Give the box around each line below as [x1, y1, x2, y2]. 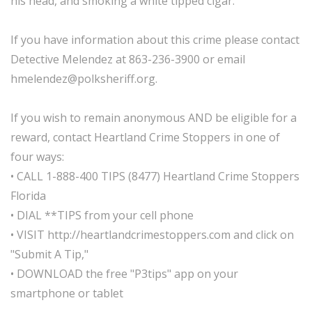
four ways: [10, 149, 64, 164]
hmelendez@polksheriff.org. [10, 71, 160, 86]
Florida [10, 188, 46, 203]
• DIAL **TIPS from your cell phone [10, 208, 194, 223]
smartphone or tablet [10, 286, 123, 301]
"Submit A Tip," [10, 247, 88, 262]
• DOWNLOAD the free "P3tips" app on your [10, 266, 238, 281]
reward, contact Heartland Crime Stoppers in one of [10, 130, 280, 145]
